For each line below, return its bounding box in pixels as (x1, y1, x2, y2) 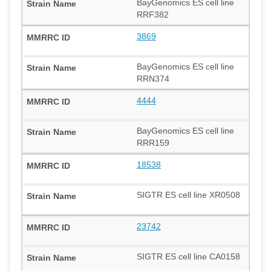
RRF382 (137, 9, 169, 19)
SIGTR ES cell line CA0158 (137, 251, 240, 261)
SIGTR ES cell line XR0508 (137, 189, 240, 200)
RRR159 (137, 137, 169, 148)
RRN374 (137, 73, 169, 83)
